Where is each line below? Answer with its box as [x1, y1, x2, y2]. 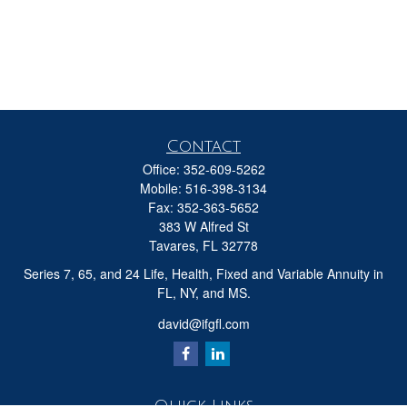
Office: [142, 160, 184, 178]
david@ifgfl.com [157, 313, 250, 333]
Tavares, [149, 236, 199, 254]
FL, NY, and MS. [156, 283, 251, 302]
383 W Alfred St [158, 217, 249, 235]
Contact [166, 137, 241, 155]
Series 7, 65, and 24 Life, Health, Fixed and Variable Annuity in [24, 264, 383, 283]
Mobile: [140, 179, 185, 197]
